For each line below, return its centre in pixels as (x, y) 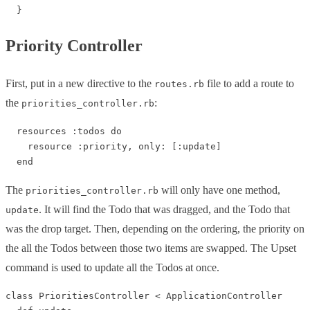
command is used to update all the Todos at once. (112, 268)
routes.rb (179, 84)
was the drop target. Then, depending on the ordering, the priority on (155, 229)
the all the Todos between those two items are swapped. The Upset (151, 248)
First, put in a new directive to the (80, 84)
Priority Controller (74, 46)
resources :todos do (64, 131)
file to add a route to (249, 84)
